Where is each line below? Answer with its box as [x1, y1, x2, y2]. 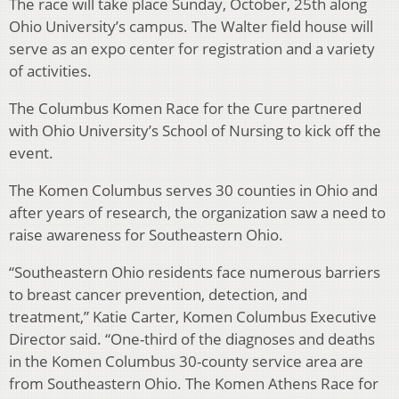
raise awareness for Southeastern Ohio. [9, 224, 283, 246]
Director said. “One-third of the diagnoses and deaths [9, 329, 375, 350]
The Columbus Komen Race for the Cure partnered [9, 98, 362, 119]
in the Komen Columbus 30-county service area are [9, 351, 363, 372]
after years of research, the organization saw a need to [9, 202, 386, 224]
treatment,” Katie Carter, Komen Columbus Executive [9, 306, 377, 328]
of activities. [9, 61, 92, 82]
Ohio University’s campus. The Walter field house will [9, 16, 373, 37]
